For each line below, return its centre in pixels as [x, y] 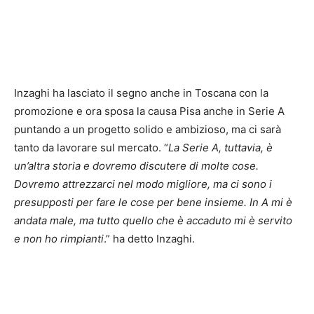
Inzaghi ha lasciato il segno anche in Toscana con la [141, 93]
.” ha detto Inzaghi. [149, 238]
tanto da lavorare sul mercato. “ [91, 147]
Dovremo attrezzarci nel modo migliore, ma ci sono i [143, 184]
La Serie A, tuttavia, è [220, 147]
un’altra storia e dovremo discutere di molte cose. [136, 165]
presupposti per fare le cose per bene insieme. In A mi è [153, 202]
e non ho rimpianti [59, 238]
